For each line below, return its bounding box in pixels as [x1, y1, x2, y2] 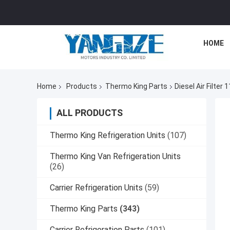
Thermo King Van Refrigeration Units [50, 151, 181, 162]
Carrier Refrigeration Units [50, 183, 143, 193]
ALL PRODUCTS [56, 107, 123, 119]
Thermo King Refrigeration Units [50, 130, 165, 141]
